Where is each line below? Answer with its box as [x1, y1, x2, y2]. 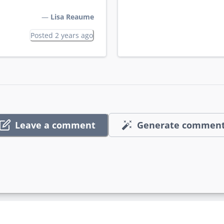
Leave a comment [15, 118, 95, 131]
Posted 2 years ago [30, 30, 93, 40]
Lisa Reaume [50, 12, 94, 22]
